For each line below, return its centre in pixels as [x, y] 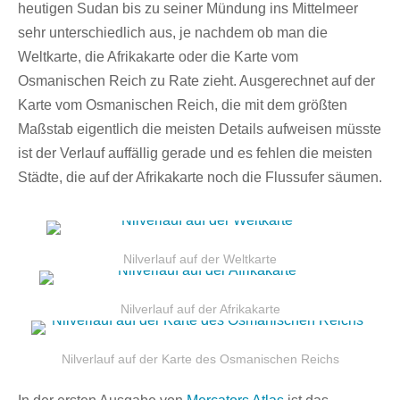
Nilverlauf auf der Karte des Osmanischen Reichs [200, 358]
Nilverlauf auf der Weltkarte [200, 258]
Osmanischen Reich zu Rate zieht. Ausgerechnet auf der [196, 80]
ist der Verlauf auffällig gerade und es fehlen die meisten [195, 153]
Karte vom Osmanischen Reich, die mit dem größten [183, 104]
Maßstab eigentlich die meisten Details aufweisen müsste [200, 129]
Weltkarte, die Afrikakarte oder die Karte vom [158, 56]
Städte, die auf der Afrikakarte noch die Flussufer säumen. [200, 177]
